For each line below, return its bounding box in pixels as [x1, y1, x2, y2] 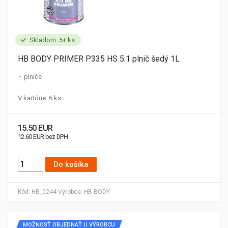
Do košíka [53, 160, 89, 169]
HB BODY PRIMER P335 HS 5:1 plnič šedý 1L [18, 54, 180, 64]
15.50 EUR [18, 123, 53, 133]
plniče [24, 73, 42, 80]
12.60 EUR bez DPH [18, 133, 68, 140]
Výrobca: [58, 188, 82, 195]
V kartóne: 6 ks [18, 94, 61, 102]
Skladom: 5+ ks [30, 36, 75, 44]
